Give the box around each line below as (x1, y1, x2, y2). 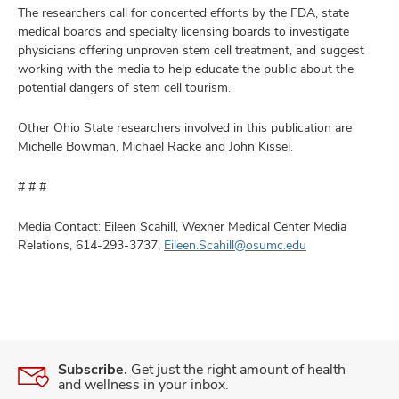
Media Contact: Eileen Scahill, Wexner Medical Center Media (18, 218, 346, 234)
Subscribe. (58, 360, 127, 379)
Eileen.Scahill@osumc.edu (164, 237, 306, 253)
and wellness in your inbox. (58, 375, 229, 394)
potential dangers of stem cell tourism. (18, 79, 231, 95)
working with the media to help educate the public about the (18, 61, 354, 77)
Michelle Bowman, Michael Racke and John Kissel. (18, 138, 297, 154)
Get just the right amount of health (127, 360, 346, 379)
